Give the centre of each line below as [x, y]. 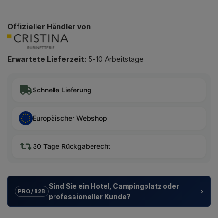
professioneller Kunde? [90, 196]
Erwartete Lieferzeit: [47, 59]
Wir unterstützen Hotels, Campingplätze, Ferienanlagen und [105, 211]
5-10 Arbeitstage [115, 59]
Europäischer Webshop [70, 118]
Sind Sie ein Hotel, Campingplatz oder [114, 186]
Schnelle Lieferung [62, 90]
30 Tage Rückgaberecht [72, 146]
